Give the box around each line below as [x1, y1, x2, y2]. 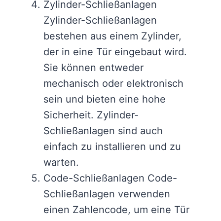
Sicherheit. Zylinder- [43, 109, 139, 121]
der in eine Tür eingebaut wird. [43, 46, 187, 58]
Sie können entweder [43, 62, 144, 74]
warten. [43, 156, 79, 168]
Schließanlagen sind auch [43, 125, 163, 137]
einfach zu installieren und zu [43, 141, 181, 152]
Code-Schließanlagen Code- [43, 172, 177, 184]
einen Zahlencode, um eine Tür [43, 204, 189, 216]
